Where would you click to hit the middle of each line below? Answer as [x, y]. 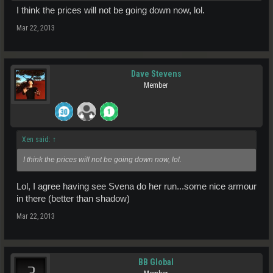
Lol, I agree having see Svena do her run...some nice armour [136, 187]
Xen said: [37, 139]
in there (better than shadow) [73, 199]
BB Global [156, 262]
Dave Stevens [156, 73]
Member [156, 85]
